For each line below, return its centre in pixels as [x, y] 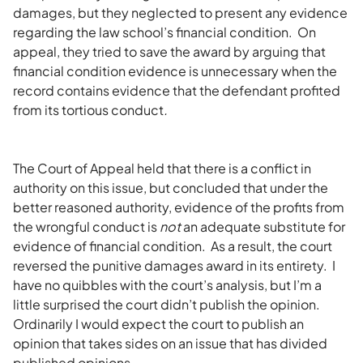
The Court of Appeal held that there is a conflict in [162, 168]
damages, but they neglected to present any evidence [180, 13]
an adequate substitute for [263, 226]
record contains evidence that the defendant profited [177, 90]
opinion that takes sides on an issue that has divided [170, 343]
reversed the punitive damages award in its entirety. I [174, 265]
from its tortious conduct [88, 110]
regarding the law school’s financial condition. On [164, 32]
